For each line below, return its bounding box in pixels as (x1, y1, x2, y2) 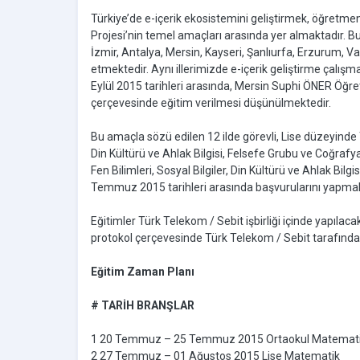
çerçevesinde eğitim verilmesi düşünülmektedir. (91, 96, 331, 110)
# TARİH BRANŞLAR (91, 299, 194, 313)
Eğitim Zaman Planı (91, 265, 194, 279)
